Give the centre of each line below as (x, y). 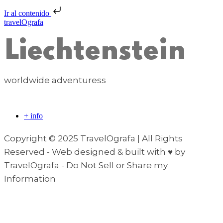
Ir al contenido (28, 13)
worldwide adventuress (55, 80)
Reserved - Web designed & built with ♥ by (95, 152)
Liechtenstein (95, 52)
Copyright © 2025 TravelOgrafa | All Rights (93, 138)
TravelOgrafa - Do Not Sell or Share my (86, 165)
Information (30, 179)
